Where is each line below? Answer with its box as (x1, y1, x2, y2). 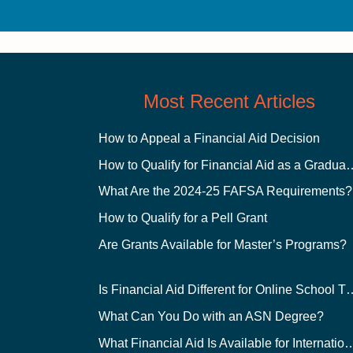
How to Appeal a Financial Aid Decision (98, 131, 321, 145)
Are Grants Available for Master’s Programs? (98, 237, 347, 251)
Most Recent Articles (143, 90, 316, 112)
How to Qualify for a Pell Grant (98, 211, 268, 225)
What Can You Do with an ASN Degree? (98, 309, 325, 323)
